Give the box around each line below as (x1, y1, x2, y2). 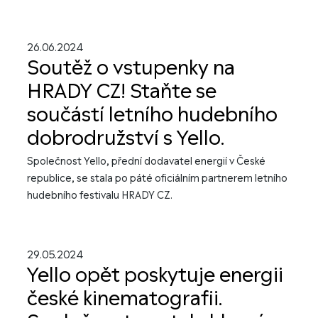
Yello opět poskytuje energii (27, 262, 283, 289)
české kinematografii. (27, 285, 222, 312)
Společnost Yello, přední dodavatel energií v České (27, 155, 265, 168)
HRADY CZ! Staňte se (27, 78, 216, 105)
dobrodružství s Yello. (27, 125, 224, 152)
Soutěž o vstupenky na (27, 55, 235, 82)
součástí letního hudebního (27, 102, 278, 128)
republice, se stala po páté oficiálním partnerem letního (27, 172, 287, 185)
